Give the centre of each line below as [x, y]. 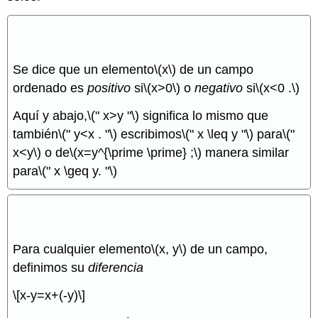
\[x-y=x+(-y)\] [49, 295]
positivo [109, 88]
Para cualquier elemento [82, 250]
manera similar [246, 152]
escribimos [150, 134]
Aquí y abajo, [50, 115]
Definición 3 [45, 216]
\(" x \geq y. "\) [78, 171]
